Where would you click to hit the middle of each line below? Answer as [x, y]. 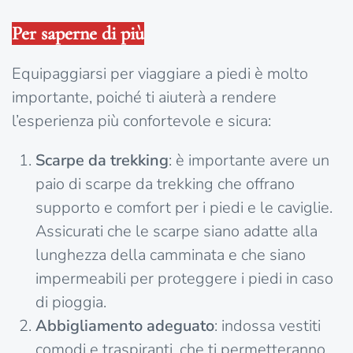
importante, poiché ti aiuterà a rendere [144, 98]
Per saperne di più [78, 34]
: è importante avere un [249, 161]
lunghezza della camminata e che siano [171, 255]
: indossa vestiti [268, 326]
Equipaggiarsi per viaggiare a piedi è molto [160, 74]
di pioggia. [71, 303]
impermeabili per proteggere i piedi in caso [184, 279]
